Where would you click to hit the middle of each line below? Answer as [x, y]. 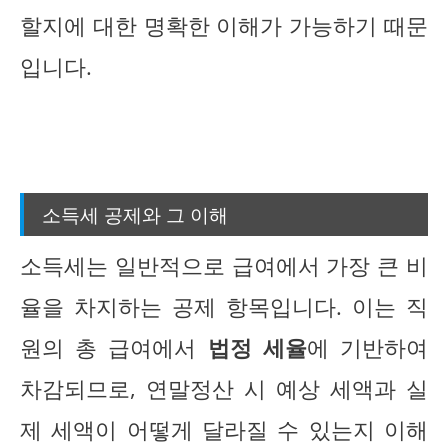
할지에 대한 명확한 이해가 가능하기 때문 [224, 26]
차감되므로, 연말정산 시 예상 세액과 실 [224, 389]
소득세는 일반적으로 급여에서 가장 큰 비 [224, 266]
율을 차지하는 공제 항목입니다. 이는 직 [224, 307]
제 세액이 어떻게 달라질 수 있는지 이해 [224, 430]
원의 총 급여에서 [114, 348]
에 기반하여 [367, 348]
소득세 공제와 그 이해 [135, 213]
